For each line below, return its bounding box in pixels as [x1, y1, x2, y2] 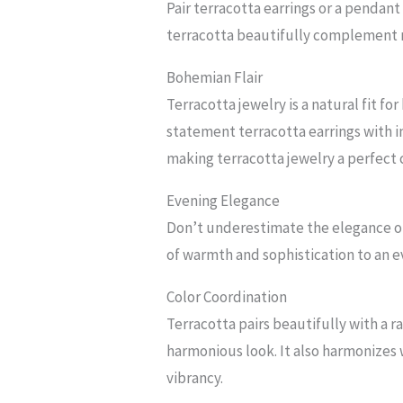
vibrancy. [166, 368, 224, 389]
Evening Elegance [166, 191, 281, 211]
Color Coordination [166, 287, 288, 308]
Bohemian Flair [166, 67, 264, 88]
